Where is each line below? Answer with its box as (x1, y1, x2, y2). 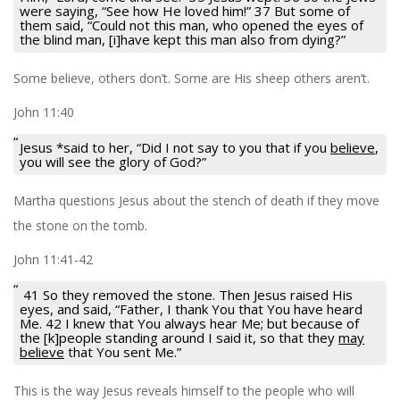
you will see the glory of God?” (20, 152, 206, 171)
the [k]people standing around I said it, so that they (20, 328, 338, 346)
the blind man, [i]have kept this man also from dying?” (20, 29, 346, 48)
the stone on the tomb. (13, 216, 147, 234)
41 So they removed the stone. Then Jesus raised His (20, 285, 353, 304)
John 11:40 (13, 103, 74, 121)
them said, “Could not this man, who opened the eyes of (20, 15, 363, 34)
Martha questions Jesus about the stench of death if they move (13, 191, 379, 209)
